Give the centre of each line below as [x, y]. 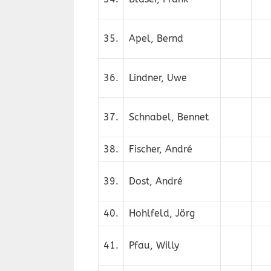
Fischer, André [161, 149]
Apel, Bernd [156, 38]
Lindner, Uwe [158, 78]
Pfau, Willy [154, 245]
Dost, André [156, 181]
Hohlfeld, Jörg [162, 213]
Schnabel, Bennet [169, 117]
